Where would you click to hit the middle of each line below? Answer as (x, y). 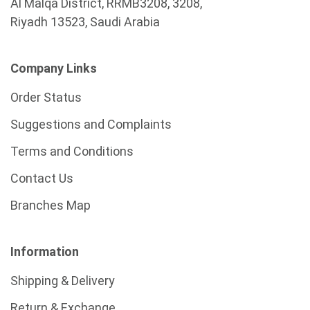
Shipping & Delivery (63, 280)
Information (45, 251)
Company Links (54, 68)
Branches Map (51, 205)
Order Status (46, 97)
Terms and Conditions (72, 151)
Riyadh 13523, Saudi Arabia (85, 21)
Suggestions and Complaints (91, 124)
